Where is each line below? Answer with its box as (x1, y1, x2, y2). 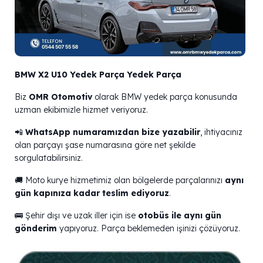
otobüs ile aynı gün (138, 210, 221, 221)
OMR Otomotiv (29, 92, 92, 103)
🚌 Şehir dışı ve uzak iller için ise (15, 210, 138, 221)
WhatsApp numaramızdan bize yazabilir (25, 127, 200, 138)
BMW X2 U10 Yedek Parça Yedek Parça (15, 69, 181, 80)
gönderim (15, 223, 57, 234)
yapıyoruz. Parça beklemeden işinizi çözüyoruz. (57, 223, 240, 234)
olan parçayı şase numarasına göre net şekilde (15, 140, 195, 151)
